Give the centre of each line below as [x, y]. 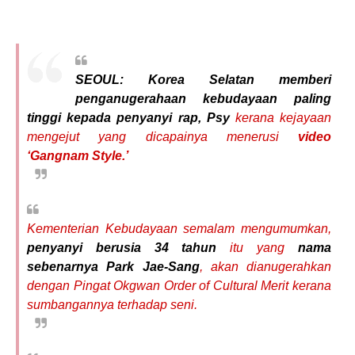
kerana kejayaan [281, 118]
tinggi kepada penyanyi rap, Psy [128, 118]
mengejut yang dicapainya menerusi [153, 137]
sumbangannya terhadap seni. [112, 305]
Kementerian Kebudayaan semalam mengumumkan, [179, 229]
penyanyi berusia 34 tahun [129, 248]
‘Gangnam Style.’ [78, 156]
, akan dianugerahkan [265, 267]
